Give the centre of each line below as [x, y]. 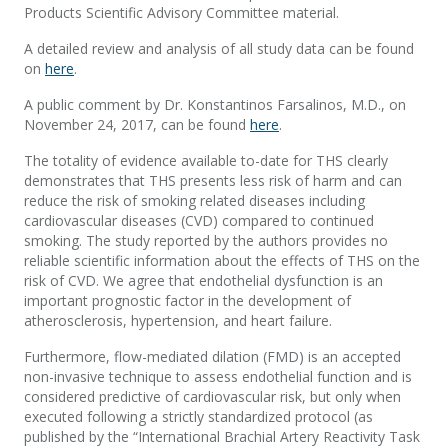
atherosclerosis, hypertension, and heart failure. [178, 320]
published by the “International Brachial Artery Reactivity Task [222, 436]
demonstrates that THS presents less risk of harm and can [213, 180]
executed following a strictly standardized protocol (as [198, 416]
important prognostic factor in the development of [187, 300]
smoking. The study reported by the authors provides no [206, 240]
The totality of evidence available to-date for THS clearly [206, 160]
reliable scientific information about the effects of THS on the [222, 260]
